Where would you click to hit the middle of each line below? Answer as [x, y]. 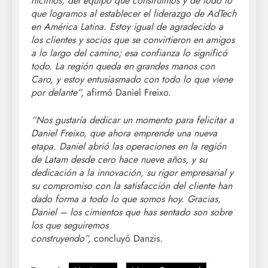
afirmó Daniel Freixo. [127, 92]
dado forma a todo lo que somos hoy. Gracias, [126, 199]
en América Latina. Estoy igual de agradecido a [127, 26]
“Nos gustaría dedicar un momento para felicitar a [133, 120]
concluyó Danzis [127, 238]
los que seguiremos [70, 225]
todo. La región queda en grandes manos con [123, 66]
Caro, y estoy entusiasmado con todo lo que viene [132, 79]
